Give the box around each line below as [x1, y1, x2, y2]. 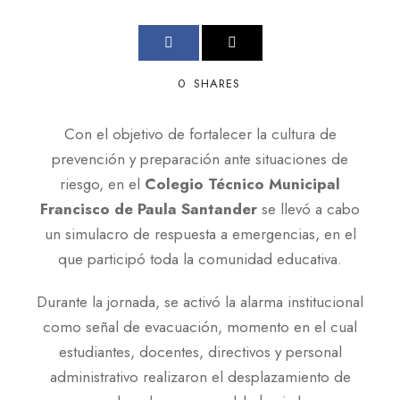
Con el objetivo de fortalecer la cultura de [63, 123, 337, 145]
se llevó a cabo [257, 198, 360, 220]
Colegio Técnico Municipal [145, 173, 340, 195]
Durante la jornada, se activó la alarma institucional [37, 291, 363, 312]
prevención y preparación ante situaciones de [52, 148, 348, 170]
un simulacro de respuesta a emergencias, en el [44, 223, 356, 245]
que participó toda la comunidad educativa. [58, 248, 342, 270]
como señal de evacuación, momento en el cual [43, 316, 357, 337]
